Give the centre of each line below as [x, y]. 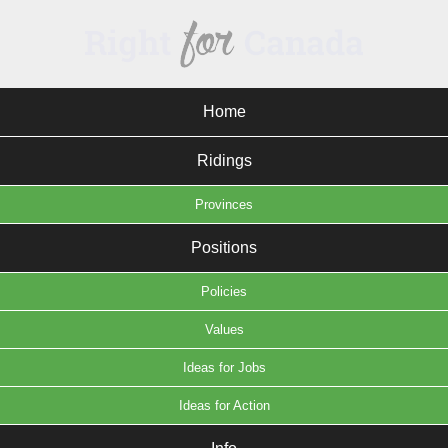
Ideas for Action [224, 405]
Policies [224, 291]
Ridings [224, 160]
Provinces [224, 204]
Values [224, 329]
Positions [224, 247]
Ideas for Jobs [224, 367]
